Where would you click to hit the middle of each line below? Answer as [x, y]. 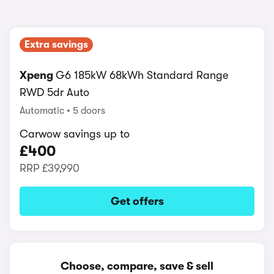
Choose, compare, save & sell [137, 266]
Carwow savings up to [75, 134]
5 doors [89, 111]
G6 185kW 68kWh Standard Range [142, 75]
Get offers [137, 201]
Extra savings [56, 45]
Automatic [43, 111]
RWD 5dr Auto [54, 92]
